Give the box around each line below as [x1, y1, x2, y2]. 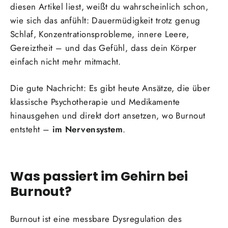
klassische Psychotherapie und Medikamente [10, 96, 180, 108]
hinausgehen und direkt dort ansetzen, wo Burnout [10, 109, 206, 122]
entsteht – [10, 123, 52, 135]
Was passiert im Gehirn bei [10, 167, 188, 186]
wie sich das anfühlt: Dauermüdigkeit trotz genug [10, 14, 201, 26]
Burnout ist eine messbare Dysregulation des [10, 212, 182, 225]
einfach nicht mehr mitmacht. [10, 55, 121, 68]
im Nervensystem [52, 123, 123, 135]
